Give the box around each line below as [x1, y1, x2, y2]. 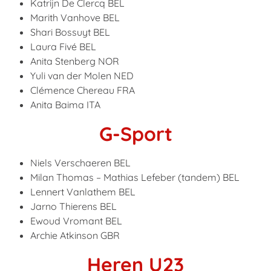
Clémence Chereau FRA [30, 84, 135, 96]
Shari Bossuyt [30, 26, 91, 38]
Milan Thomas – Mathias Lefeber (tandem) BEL [30, 171, 240, 183]
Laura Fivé [30, 41, 77, 53]
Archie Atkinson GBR [30, 229, 120, 241]
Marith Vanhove [30, 11, 100, 24]
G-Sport [99, 122, 172, 146]
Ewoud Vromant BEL [30, 215, 122, 227]
